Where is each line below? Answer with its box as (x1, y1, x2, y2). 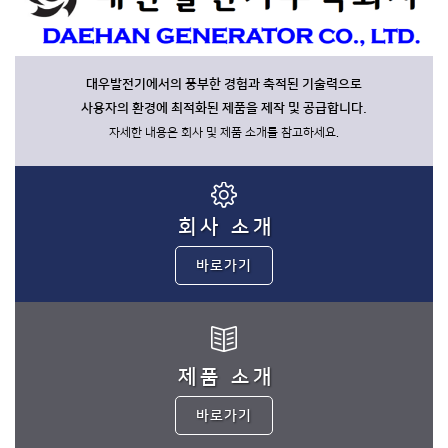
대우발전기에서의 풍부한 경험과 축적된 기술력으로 (86, 77, 362, 91)
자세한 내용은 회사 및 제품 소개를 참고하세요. (109, 126, 339, 139)
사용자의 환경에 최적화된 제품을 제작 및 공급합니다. (81, 101, 367, 115)
